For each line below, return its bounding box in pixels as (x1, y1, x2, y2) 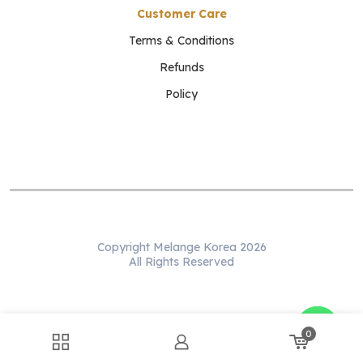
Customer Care (136, 6, 227, 22)
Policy (165, 87, 198, 102)
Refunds (159, 60, 204, 75)
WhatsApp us (189, 319, 275, 336)
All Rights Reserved (129, 254, 234, 270)
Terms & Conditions (129, 33, 234, 49)
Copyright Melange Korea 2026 (96, 240, 267, 255)
